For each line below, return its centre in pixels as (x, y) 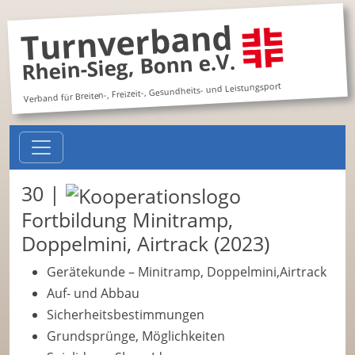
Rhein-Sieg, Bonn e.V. (128, 67)
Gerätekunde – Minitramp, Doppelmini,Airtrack (187, 272)
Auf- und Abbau (93, 294)
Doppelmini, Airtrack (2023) (145, 244)
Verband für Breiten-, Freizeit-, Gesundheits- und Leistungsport (153, 93)
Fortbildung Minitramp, (127, 220)
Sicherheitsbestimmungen (126, 315)
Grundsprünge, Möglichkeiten (136, 336)
